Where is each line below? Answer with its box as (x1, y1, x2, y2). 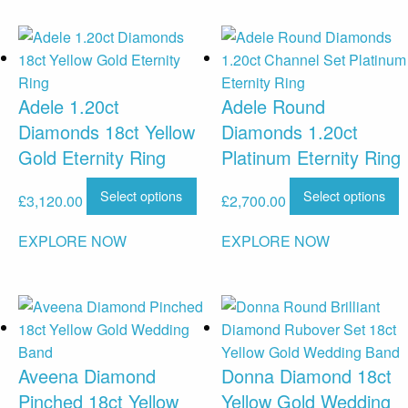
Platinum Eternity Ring (220, 144, 401, 171)
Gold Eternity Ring (18, 144, 166, 171)
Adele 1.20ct (18, 93, 119, 120)
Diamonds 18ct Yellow (18, 118, 195, 146)
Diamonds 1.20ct (220, 118, 358, 146)
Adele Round (220, 93, 325, 120)
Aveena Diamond (18, 362, 156, 390)
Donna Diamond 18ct (220, 362, 392, 390)
